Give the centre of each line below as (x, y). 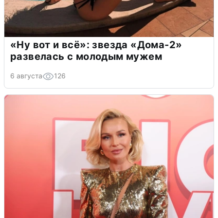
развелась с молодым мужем (86, 57)
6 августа (26, 76)
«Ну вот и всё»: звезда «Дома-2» (96, 45)
